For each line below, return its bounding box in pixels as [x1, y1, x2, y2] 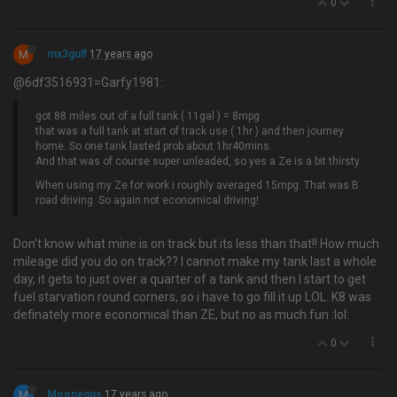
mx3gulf [47, 48, 87, 60]
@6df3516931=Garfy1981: [13, 75, 163, 90]
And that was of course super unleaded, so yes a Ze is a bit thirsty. [35, 155, 362, 167]
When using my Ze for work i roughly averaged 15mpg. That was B [35, 179, 359, 191]
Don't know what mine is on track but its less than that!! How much [13, 237, 379, 251]
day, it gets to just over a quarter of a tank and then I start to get [13, 272, 366, 286]
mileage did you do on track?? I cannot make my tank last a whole [13, 254, 377, 269]
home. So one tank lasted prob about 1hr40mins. [35, 140, 272, 152]
